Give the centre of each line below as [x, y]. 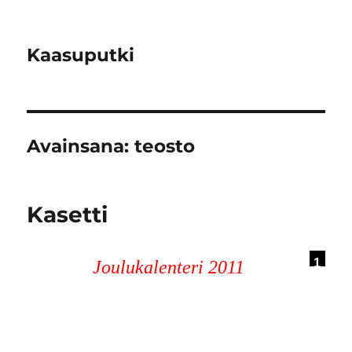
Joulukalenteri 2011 [168, 267]
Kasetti [68, 214]
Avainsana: [81, 146]
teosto [165, 146]
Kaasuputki [81, 55]
